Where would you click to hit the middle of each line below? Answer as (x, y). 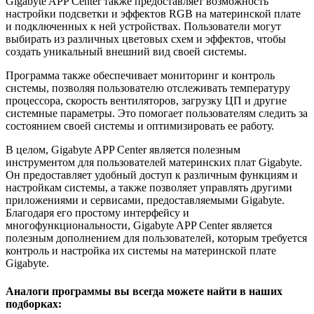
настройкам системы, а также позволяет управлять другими (149, 188)
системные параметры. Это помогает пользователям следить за (157, 114)
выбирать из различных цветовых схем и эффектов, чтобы (146, 39)
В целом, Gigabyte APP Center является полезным (123, 150)
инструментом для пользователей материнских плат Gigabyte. (154, 163)
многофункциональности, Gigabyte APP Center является (139, 226)
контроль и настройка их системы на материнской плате (141, 251)
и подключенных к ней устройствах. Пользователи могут (143, 27)
